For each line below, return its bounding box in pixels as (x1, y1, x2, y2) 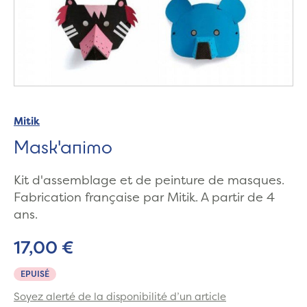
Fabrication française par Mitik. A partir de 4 (14, 188, 275, 206)
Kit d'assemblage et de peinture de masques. (14, 171, 284, 189)
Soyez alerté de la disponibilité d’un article (14, 289, 226, 304)
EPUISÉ (21, 268, 49, 280)
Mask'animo (14, 134, 112, 159)
